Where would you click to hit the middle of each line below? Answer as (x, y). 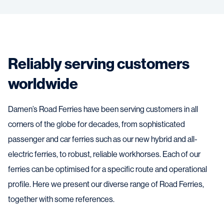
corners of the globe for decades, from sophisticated (96, 124)
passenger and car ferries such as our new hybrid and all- (103, 139)
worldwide (43, 84)
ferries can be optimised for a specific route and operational (107, 169)
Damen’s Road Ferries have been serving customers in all (103, 109)
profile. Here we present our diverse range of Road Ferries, (106, 184)
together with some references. (61, 199)
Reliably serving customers (99, 64)
